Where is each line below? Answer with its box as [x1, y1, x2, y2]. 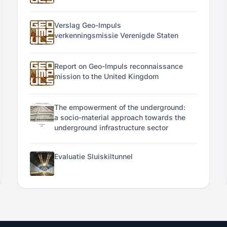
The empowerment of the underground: [54, 103, 186, 111]
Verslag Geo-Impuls [54, 21, 122, 29]
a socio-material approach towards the [54, 113, 186, 122]
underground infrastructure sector [54, 123, 169, 132]
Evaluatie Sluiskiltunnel [54, 152, 133, 161]
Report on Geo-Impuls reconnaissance [54, 62, 183, 70]
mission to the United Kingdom [54, 72, 159, 81]
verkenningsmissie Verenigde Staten [54, 31, 179, 40]
